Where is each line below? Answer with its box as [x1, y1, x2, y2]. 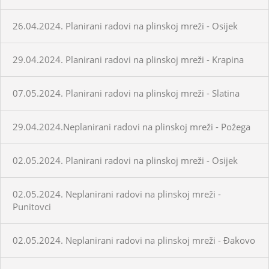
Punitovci [13, 200, 51, 213]
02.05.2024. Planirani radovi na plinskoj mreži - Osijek [13, 154, 238, 166]
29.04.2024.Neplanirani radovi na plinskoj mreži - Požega [13, 120, 250, 133]
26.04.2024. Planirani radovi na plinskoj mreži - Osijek [13, 19, 238, 32]
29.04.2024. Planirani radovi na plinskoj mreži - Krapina [13, 53, 244, 65]
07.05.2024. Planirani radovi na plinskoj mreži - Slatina [13, 86, 240, 99]
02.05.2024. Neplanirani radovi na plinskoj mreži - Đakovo [13, 234, 255, 246]
